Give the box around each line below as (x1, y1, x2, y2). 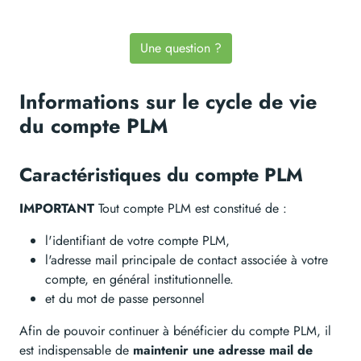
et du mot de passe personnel (45, 289, 205, 308)
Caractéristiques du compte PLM (19, 161, 303, 189)
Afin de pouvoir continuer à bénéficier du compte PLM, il (19, 322, 331, 340)
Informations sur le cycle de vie (19, 87, 317, 116)
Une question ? (139, 39, 222, 57)
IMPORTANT (19, 199, 94, 218)
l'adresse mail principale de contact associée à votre (45, 251, 328, 269)
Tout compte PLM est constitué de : (94, 199, 287, 218)
